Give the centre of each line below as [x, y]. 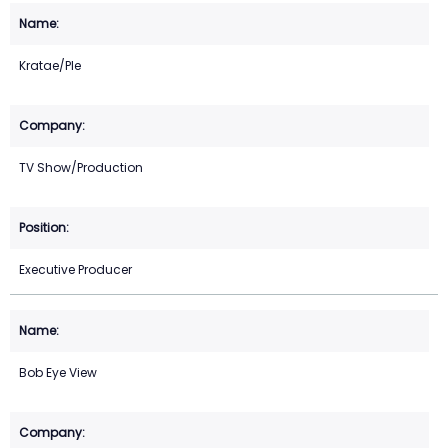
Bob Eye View [58, 373]
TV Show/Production [81, 168]
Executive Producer [75, 270]
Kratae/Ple [50, 66]
